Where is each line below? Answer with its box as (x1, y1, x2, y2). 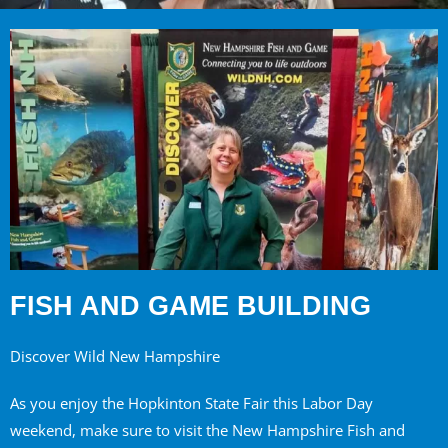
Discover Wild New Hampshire (10, 346, 220, 367)
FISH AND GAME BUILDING (10, 290, 371, 321)
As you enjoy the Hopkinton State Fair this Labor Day (10, 393, 373, 414)
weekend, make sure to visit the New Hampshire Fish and (10, 420, 405, 441)
